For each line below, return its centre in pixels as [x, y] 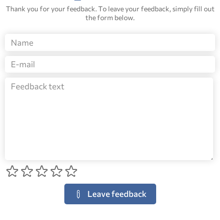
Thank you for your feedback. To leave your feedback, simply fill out [110, 8]
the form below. [110, 17]
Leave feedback [117, 194]
